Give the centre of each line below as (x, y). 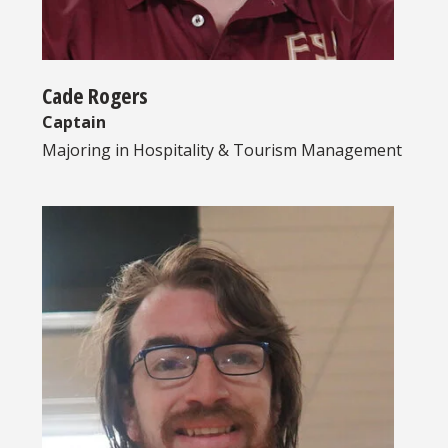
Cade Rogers (95, 94)
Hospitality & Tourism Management (267, 149)
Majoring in (87, 149)
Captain (74, 121)
